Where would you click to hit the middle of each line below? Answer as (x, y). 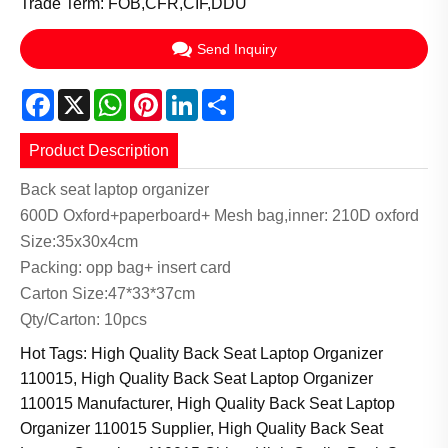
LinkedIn (228, 96)
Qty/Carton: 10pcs (83, 320)
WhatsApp (163, 96)
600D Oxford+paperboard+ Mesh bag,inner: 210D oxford (219, 216)
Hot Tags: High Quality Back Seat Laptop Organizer (201, 354)
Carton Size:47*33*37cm (107, 294)
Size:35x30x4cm (79, 242)
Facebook (89, 96)
